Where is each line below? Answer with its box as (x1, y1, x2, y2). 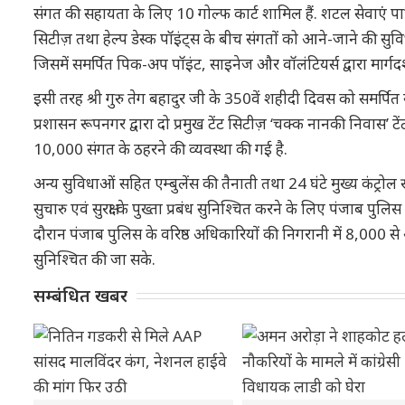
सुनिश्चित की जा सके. (33, 249, 155, 269)
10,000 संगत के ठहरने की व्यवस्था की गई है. (33, 138, 287, 159)
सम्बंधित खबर (33, 284, 127, 307)
